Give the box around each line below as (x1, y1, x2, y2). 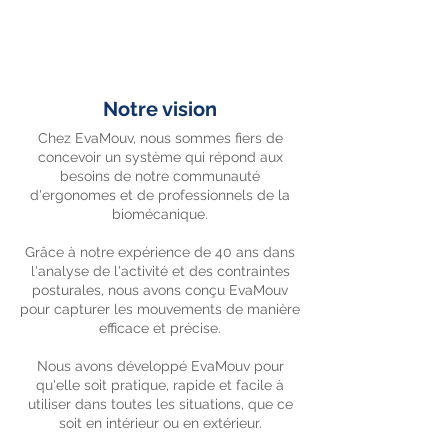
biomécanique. (112, 206, 208, 222)
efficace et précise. (99, 320, 221, 336)
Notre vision (103, 97, 217, 121)
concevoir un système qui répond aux (37, 149, 283, 165)
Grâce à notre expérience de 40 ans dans (25, 244, 295, 260)
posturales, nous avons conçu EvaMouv (32, 282, 288, 298)
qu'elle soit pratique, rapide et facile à (36, 377, 284, 393)
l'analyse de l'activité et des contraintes (30, 263, 290, 279)
